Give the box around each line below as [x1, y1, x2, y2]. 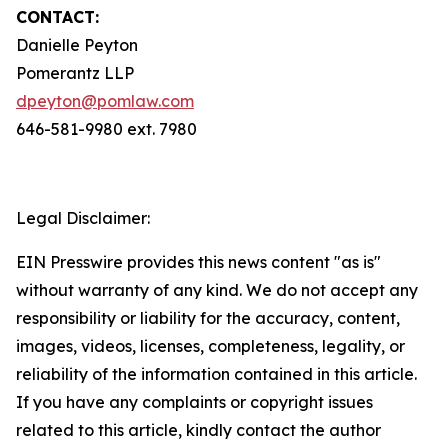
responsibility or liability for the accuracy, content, [16, 308, 400, 328]
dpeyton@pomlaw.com [16, 91, 194, 111]
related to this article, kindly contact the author [16, 420, 381, 440]
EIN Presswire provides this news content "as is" [16, 252, 381, 272]
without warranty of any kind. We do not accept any [16, 280, 418, 300]
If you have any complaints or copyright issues [16, 392, 373, 412]
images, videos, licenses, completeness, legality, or [16, 336, 405, 356]
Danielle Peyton [16, 35, 138, 55]
